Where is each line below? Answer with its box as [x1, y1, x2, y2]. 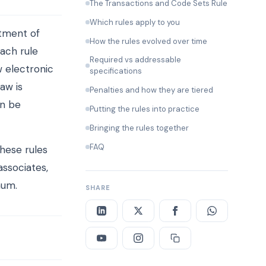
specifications [90, 66, 142, 77]
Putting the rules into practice [90, 103, 199, 114]
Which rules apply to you [90, 17, 180, 27]
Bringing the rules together [90, 122, 189, 133]
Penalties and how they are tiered [90, 85, 213, 96]
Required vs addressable [90, 55, 181, 65]
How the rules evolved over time [90, 36, 207, 46]
